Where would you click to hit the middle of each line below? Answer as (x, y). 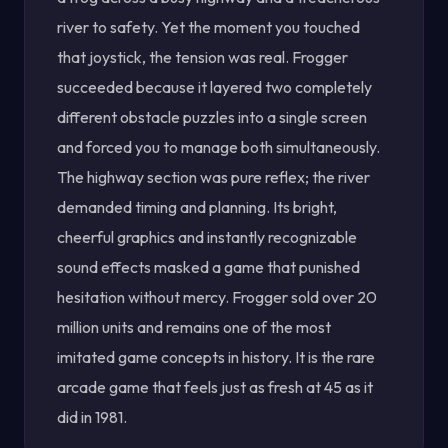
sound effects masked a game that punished (208, 267)
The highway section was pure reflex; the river (213, 177)
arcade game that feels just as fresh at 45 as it (215, 387)
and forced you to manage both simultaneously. (218, 147)
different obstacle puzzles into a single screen (212, 117)
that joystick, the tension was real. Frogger (202, 57)
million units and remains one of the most (194, 327)
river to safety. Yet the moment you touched (208, 27)
